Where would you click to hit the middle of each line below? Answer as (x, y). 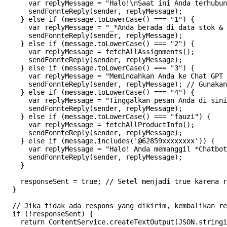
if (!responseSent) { (49, 214)
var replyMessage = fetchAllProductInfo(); (99, 125)
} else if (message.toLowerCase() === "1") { (99, 20)
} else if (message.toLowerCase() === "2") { (99, 44)
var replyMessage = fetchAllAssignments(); (99, 52)
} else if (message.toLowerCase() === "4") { (99, 92)
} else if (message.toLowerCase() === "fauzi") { (107, 117)
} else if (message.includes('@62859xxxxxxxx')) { (109, 141)
